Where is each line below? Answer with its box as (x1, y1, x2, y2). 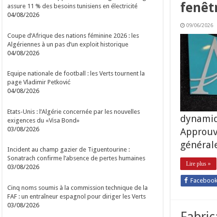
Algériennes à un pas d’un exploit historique (7, 40, 129, 48)
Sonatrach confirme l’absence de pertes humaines (7, 155, 146, 162)
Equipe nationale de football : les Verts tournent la (7, 70, 145, 77)
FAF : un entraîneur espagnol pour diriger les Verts (7, 192, 146, 200)
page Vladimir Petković (7, 78, 71, 86)
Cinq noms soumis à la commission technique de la (7, 184, 148, 191)
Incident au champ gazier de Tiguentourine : (7, 146, 130, 154)
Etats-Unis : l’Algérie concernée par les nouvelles (7, 108, 140, 115)
